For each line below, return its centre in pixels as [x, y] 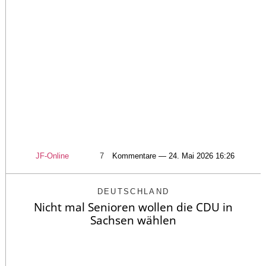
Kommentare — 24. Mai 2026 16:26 [173, 156]
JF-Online [52, 156]
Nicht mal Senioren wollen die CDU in [133, 207]
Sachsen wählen [133, 220]
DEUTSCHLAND [133, 191]
